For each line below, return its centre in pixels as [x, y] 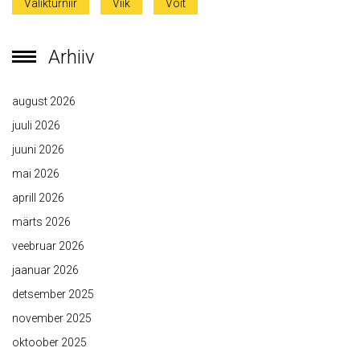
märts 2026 [41, 222]
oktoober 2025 [49, 343]
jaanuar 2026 [45, 270]
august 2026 [44, 102]
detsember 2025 [53, 295]
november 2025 [52, 319]
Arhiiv [72, 57]
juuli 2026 [36, 126]
